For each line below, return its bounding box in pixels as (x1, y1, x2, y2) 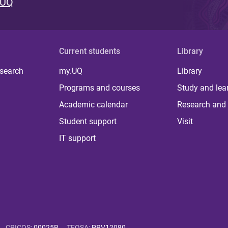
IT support (59, 133, 96, 144)
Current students (59, 46, 121, 56)
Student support (59, 117, 117, 127)
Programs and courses (59, 83, 140, 93)
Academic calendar (59, 100, 128, 110)
